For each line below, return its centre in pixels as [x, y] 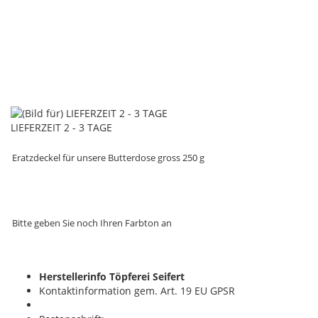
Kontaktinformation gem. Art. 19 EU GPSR [137, 291]
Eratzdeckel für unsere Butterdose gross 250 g [109, 158]
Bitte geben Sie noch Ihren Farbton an [92, 223]
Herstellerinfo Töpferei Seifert [111, 277]
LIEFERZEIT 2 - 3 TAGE [61, 127]
